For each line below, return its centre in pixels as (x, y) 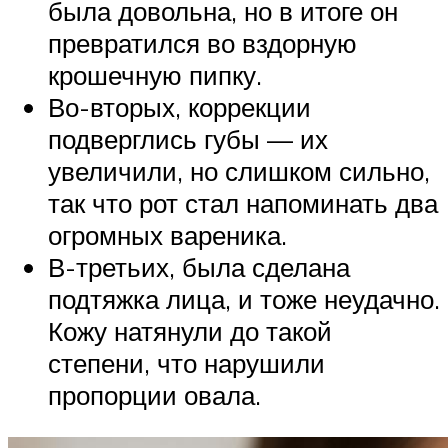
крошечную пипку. (155, 75)
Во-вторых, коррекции (179, 107)
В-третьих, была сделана (199, 267)
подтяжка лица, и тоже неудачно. (244, 299)
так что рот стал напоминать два (243, 203)
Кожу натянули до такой (190, 331)
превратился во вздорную (202, 43)
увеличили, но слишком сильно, (239, 171)
